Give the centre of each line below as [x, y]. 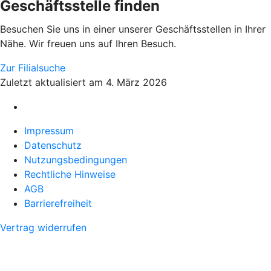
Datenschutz [53, 145]
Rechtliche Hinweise [70, 175]
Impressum [49, 131]
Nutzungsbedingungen [76, 160]
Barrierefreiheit [58, 204]
